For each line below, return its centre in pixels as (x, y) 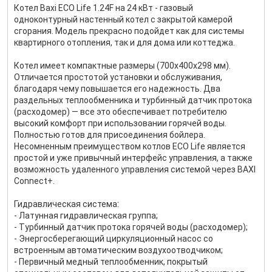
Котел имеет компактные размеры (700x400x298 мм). (122, 66)
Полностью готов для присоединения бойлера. (110, 135)
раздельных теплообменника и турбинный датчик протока (133, 100)
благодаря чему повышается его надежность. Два (117, 89)
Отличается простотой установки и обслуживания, (118, 77)
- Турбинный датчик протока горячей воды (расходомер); (131, 227)
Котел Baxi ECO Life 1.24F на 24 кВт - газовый (104, 8)
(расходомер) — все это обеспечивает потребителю (121, 112)
